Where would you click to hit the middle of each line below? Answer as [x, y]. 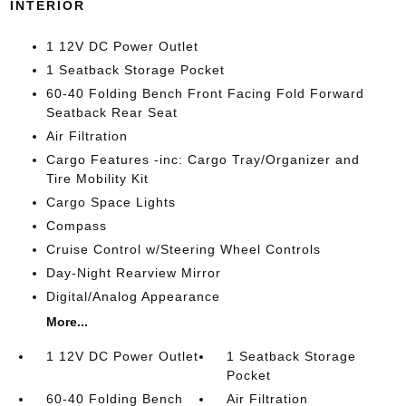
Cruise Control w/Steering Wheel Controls [183, 249]
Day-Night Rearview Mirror [133, 273]
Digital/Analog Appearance [133, 296]
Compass [76, 226]
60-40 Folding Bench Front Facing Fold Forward [205, 93]
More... [67, 322]
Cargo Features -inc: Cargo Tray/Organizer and [203, 159]
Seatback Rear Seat [111, 112]
